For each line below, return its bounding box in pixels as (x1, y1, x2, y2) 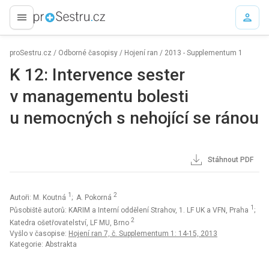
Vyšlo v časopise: (10, 229, 68, 238)
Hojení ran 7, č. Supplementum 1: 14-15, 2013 (68, 229, 217, 238)
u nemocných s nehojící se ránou (10, 108, 259, 128)
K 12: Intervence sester (10, 65, 185, 85)
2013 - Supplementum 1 (165, 49, 243, 57)
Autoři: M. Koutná (10, 193, 68, 202)
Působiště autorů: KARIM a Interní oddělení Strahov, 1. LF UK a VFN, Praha (10, 206, 250, 214)
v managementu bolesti (10, 86, 189, 106)
